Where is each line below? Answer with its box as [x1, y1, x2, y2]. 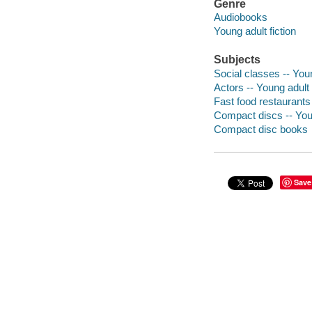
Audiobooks [213, 11, 267, 24]
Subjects [213, 54, 260, 66]
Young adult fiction [213, 25, 296, 38]
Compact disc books [213, 123, 308, 136]
